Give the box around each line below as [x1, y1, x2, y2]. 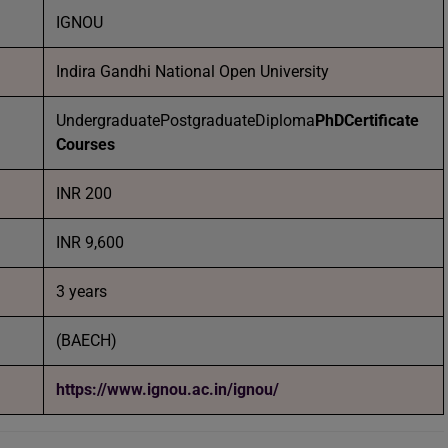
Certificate [344, 111, 419, 130]
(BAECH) [56, 331, 117, 350]
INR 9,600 [56, 233, 124, 252]
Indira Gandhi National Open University [56, 62, 329, 81]
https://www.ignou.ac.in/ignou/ [56, 380, 279, 399]
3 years [56, 282, 107, 301]
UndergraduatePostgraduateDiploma [56, 111, 315, 130]
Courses [56, 135, 115, 154]
